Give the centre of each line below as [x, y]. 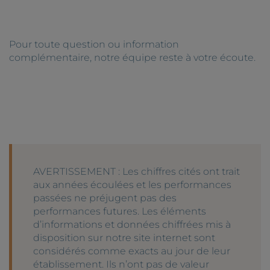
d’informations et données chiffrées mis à [132, 224]
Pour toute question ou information [94, 44]
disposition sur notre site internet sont [124, 237]
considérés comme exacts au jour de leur [132, 251]
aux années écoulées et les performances [132, 184]
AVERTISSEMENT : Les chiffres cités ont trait [137, 171]
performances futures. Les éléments [120, 211]
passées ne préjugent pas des [105, 198]
